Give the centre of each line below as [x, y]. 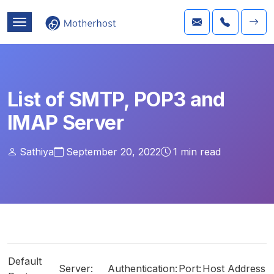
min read [199, 152]
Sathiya [37, 152]
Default [25, 261]
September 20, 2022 [113, 152]
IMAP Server [65, 123]
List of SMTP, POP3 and [116, 99]
